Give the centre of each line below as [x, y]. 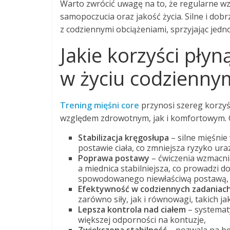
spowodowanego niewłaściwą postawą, [153, 178]
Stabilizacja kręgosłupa [123, 137]
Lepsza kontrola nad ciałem [132, 209]
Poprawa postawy [114, 158]
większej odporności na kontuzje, [142, 219]
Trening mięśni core [100, 105]
